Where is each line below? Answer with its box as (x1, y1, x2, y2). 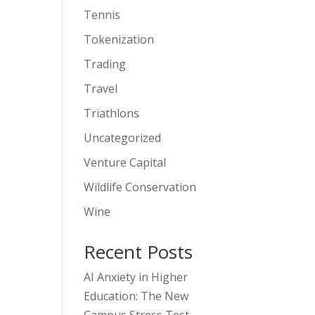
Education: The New (84, 288, 189, 304)
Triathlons (84, 105, 140, 121)
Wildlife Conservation (84, 179, 197, 195)
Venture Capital (84, 154, 167, 170)
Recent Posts (84, 238, 193, 264)
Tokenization (84, 31, 155, 47)
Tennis (84, 6, 121, 22)
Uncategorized (84, 129, 162, 146)
